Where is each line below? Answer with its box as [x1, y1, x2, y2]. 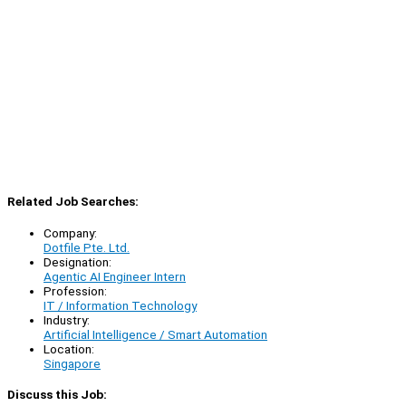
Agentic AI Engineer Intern [43, 268, 186, 284]
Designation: [43, 254, 111, 269]
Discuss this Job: [7, 386, 107, 401]
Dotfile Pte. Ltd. [43, 239, 130, 255]
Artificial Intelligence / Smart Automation [43, 326, 267, 342]
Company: [43, 225, 97, 240]
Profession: [43, 283, 107, 298]
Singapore [43, 355, 101, 371]
